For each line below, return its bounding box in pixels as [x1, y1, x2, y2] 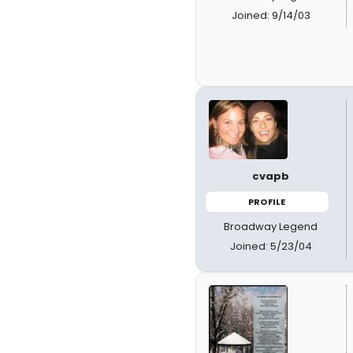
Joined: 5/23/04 [229, 239, 312, 254]
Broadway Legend [224, 219, 318, 234]
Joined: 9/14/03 [231, 7, 310, 23]
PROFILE [248, 195, 286, 208]
